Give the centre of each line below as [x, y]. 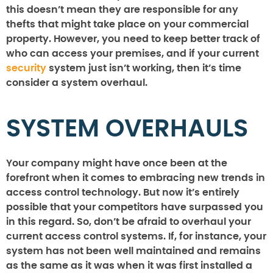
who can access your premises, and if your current [133, 53]
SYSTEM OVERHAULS [127, 129]
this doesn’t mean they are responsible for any [122, 9]
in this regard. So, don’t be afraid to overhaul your [129, 222]
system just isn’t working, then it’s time [144, 68]
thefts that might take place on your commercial [127, 24]
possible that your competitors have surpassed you [135, 207]
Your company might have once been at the [117, 163]
